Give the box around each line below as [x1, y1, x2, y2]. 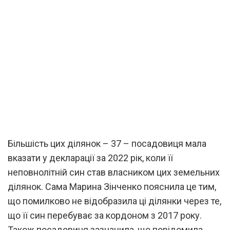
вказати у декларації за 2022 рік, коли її [8, 152, 173, 163]
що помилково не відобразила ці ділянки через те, [8, 195, 221, 206]
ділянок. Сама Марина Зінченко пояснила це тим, [8, 181, 216, 192]
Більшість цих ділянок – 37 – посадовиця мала [8, 138, 206, 149]
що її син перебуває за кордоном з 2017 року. [8, 209, 202, 221]
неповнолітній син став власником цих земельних [8, 166, 220, 178]
